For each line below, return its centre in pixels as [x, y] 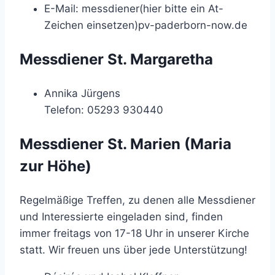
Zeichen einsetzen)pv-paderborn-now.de [146, 25]
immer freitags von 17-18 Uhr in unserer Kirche [134, 233]
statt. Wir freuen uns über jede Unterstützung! [134, 250]
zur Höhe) [56, 166]
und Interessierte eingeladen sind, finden [121, 216]
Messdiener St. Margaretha [116, 59]
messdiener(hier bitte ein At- [153, 8]
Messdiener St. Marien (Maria [126, 144]
